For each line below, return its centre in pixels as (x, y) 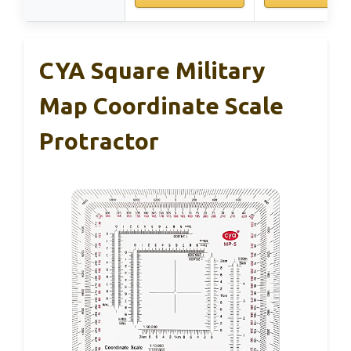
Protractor (99, 141)
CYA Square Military (152, 70)
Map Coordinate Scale (161, 105)
